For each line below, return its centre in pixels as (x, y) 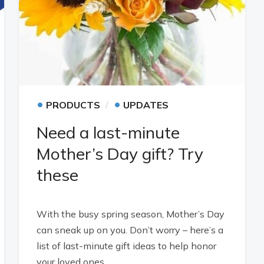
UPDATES (146, 105)
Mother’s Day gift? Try (120, 154)
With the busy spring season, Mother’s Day (131, 214)
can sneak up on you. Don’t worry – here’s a (130, 230)
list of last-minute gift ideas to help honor (127, 246)
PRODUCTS (73, 105)
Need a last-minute (108, 132)
